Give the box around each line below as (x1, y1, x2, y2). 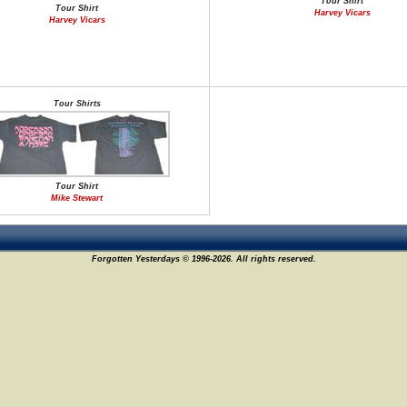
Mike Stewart (51, 194, 103, 203)
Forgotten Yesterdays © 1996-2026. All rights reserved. (91, 254, 316, 263)
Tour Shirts (53, 99, 101, 108)
